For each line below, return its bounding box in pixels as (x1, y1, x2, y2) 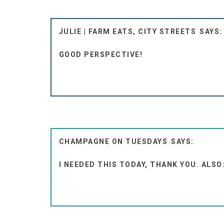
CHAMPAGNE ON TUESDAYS (58, 137, 168, 145)
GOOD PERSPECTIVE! (58, 50, 143, 58)
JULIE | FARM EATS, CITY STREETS (58, 27, 196, 35)
